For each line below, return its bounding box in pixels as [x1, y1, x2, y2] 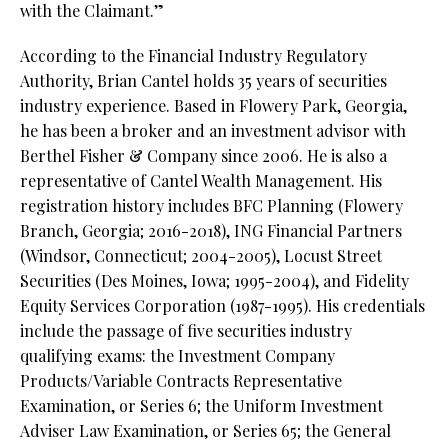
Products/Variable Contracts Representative [20, 370, 342, 392]
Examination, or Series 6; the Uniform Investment [20, 395, 383, 417]
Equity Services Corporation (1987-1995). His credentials [20, 295, 425, 317]
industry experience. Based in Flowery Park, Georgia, [20, 95, 407, 117]
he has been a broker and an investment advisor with [20, 120, 406, 142]
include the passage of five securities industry [20, 320, 352, 342]
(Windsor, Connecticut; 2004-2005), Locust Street [20, 245, 382, 267]
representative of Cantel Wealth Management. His [20, 170, 382, 192]
